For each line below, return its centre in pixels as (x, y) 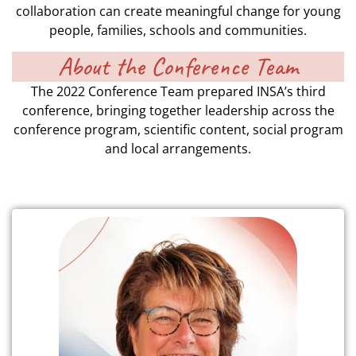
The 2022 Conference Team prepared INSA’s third (178, 91)
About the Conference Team (178, 66)
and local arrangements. (178, 148)
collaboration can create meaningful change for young (178, 12)
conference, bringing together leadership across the (178, 110)
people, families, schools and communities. (178, 31)
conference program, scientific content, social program (178, 129)
